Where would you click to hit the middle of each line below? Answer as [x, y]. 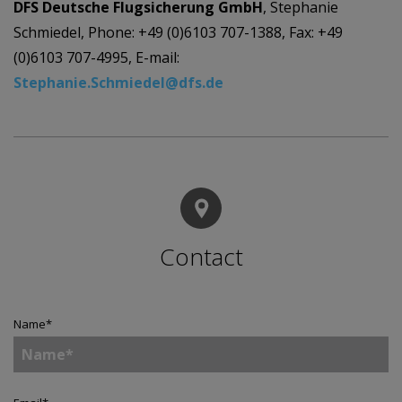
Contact [201, 257]
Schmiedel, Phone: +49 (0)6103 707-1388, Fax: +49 [178, 32]
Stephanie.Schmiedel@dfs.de [118, 83]
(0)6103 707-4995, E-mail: [96, 57]
